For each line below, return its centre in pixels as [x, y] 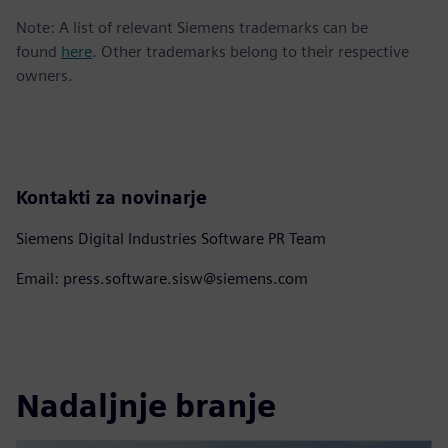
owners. [44, 75]
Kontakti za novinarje [111, 197]
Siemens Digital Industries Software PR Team [171, 238]
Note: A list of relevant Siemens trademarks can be [192, 27]
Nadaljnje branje [146, 406]
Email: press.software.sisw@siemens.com [162, 278]
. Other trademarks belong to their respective [250, 51]
